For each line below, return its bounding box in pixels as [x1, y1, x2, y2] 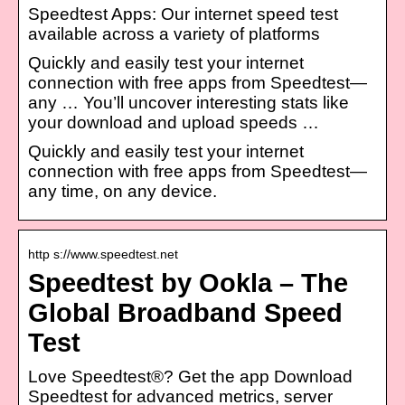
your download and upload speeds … [28, 112, 319, 132]
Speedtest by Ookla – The [28, 268, 348, 297]
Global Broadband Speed [28, 297, 343, 327]
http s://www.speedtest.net [28, 246, 178, 261]
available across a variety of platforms [28, 24, 320, 43]
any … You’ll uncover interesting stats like [28, 92, 349, 112]
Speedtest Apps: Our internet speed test [28, 4, 338, 24]
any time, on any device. [28, 181, 217, 201]
